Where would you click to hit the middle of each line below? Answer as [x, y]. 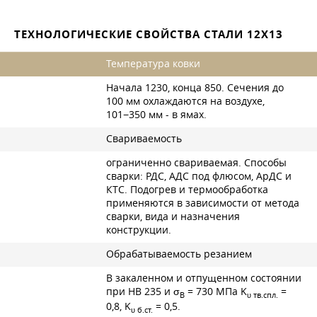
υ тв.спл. [263, 294]
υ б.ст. [142, 310]
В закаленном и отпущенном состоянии [204, 278]
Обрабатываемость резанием [179, 254]
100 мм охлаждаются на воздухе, [185, 101]
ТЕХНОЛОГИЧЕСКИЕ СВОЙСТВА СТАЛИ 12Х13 [149, 34]
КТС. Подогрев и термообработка [187, 189]
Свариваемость [144, 138]
